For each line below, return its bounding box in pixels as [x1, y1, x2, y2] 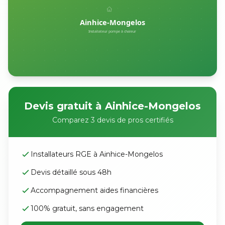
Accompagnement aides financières [31, 186, 158, 195]
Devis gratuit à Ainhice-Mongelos [24, 100, 201, 112]
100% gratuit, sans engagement [31, 204, 144, 213]
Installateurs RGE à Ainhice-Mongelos [31, 150, 163, 159]
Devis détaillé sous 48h [31, 168, 111, 177]
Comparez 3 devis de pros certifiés [52, 116, 173, 125]
